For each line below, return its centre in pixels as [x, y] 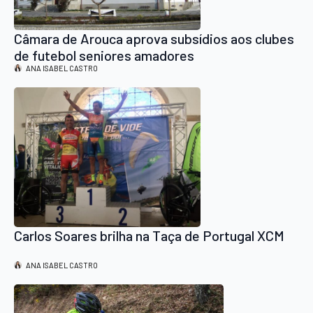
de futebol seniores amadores [104, 56]
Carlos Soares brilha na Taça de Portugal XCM [149, 236]
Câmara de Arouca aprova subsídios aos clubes [154, 39]
